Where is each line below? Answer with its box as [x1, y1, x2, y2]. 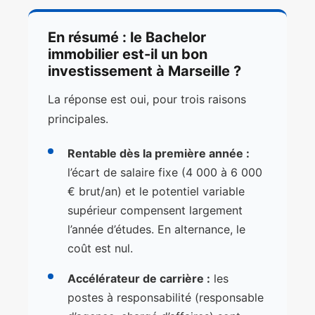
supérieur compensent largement [67, 203, 243, 218]
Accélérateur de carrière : [67, 271, 210, 286]
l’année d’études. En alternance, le [67, 222, 245, 237]
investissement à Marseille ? [48, 63, 241, 80]
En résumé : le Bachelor [48, 29, 206, 46]
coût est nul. [67, 241, 133, 256]
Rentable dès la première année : [67, 146, 250, 161]
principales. [48, 112, 108, 127]
